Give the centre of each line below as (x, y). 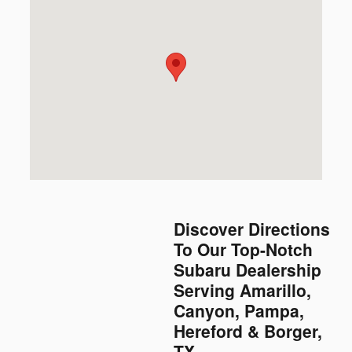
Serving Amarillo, (242, 290)
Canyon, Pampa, (239, 311)
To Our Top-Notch (243, 249)
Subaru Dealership (247, 270)
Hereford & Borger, (248, 331)
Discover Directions (252, 229)
